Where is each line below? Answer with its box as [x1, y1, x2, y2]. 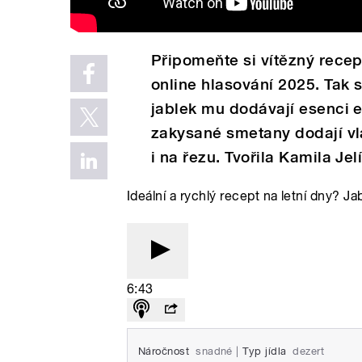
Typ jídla [242, 344, 287, 357]
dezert [293, 344, 325, 357]
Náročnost [138, 344, 190, 357]
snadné [196, 344, 233, 357]
